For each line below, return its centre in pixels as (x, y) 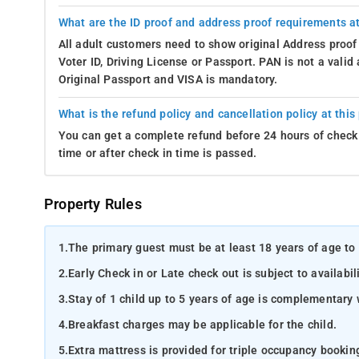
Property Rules (93, 204)
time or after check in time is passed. (157, 153)
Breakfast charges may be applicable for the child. (203, 325)
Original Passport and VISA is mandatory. (168, 79)
